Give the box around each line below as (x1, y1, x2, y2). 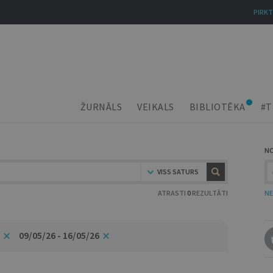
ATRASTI (158, 188, 187, 197)
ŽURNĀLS (80, 101, 122, 113)
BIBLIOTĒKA (189, 101, 246, 113)
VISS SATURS (157, 167, 199, 176)
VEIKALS (137, 101, 174, 113)
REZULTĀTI (191, 188, 228, 197)
